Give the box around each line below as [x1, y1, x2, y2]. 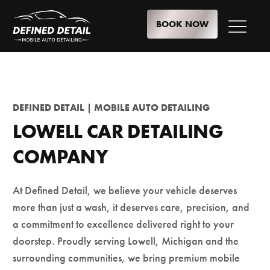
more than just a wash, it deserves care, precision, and [13, 201, 250, 214]
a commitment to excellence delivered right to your [13, 218, 234, 231]
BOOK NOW [156, 17, 209, 30]
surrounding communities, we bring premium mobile [13, 251, 240, 265]
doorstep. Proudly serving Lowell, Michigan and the [13, 234, 239, 248]
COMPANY [13, 145, 108, 168]
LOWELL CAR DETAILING [13, 119, 224, 143]
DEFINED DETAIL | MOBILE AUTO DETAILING [13, 101, 210, 113]
